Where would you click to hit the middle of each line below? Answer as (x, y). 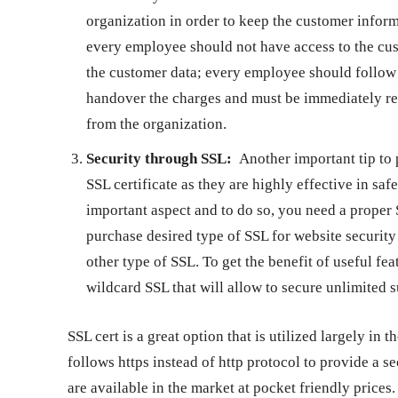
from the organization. (156, 123)
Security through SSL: (159, 158)
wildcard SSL (127, 287)
